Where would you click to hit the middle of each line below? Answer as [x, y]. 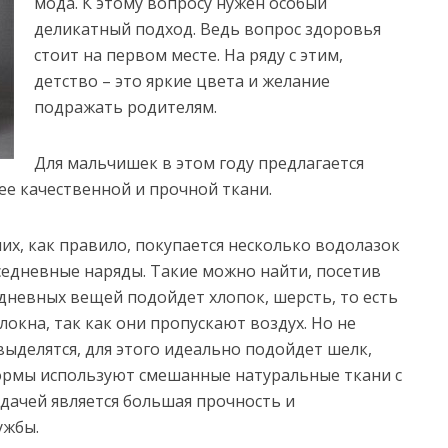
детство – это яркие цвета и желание [182, 81]
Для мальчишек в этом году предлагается [199, 163]
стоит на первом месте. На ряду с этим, [188, 55]
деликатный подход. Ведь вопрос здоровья [207, 29]
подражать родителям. [125, 107]
